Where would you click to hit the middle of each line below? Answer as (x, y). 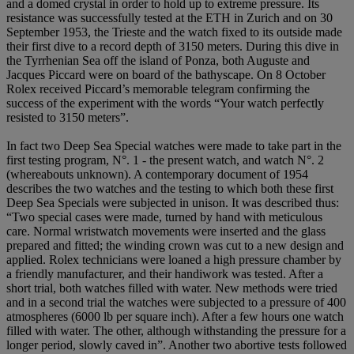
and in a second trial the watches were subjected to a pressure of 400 (176, 302)
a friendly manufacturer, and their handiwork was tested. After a (165, 273)
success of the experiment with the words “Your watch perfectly (165, 103)
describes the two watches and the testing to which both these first (170, 188)
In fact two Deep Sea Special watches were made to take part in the (174, 145)
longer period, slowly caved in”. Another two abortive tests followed (177, 345)
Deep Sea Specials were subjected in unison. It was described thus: (173, 202)
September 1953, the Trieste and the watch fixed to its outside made (174, 32)
